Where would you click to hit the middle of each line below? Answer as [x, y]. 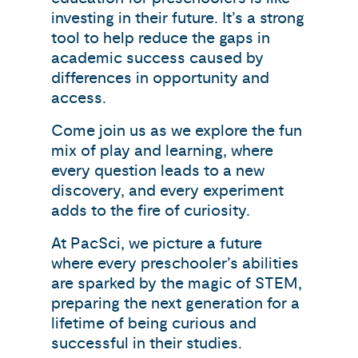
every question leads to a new [158, 171]
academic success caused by [157, 58]
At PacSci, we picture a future [157, 243]
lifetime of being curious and [154, 323]
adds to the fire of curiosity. [151, 211]
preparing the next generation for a [175, 303]
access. [79, 98]
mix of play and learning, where [162, 151]
